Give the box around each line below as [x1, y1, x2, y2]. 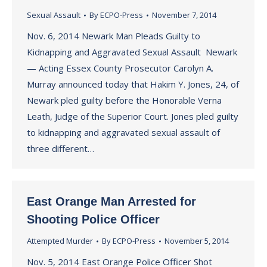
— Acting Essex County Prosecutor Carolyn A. [27, 62, 213, 74]
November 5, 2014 [164, 235, 229, 246]
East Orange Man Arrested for [27, 195, 196, 208]
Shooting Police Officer [27, 213, 160, 226]
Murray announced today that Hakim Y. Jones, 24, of [27, 78, 239, 90]
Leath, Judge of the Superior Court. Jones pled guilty [27, 110, 238, 122]
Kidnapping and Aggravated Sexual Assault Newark [27, 46, 237, 58]
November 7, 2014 [152, 10, 216, 20]
